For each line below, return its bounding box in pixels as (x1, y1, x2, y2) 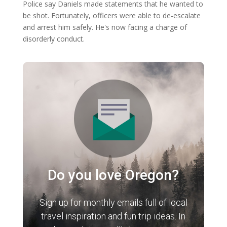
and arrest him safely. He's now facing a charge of (22, 22, 187, 32)
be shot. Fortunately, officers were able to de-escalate (22, 10, 201, 20)
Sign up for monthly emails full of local (39, 197, 187, 208)
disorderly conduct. (22, 33, 85, 44)
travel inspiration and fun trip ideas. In (41, 210, 186, 221)
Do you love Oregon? (48, 166, 179, 183)
